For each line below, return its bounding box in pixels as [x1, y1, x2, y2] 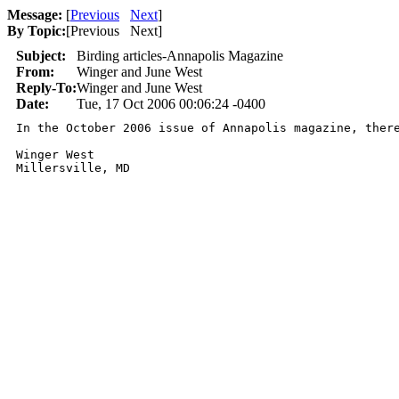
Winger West [16, 148, 94, 161]
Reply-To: [16, 80, 77, 95]
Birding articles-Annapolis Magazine [77, 48, 283, 63]
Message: [7, 7, 62, 22]
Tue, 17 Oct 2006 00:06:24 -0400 [77, 96, 265, 111]
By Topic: [7, 23, 66, 38]
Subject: [16, 48, 66, 63]
